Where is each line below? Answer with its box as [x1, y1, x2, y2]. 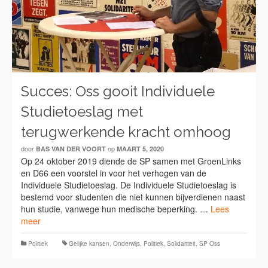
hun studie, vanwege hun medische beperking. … [21, 202, 211, 215]
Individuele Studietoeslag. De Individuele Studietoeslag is [21, 178, 236, 191]
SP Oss [199, 239, 220, 248]
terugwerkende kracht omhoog [21, 123, 231, 141]
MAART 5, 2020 [117, 144, 164, 153]
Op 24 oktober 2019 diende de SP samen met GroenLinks [21, 154, 241, 167]
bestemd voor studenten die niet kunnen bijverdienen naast [21, 190, 245, 203]
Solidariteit [167, 239, 196, 248]
